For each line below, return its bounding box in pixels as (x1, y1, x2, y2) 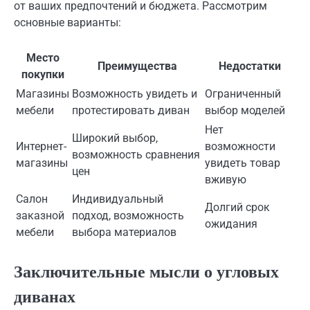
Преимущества (97, 60, 177, 73)
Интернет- (16, 140, 66, 154)
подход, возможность (72, 209, 184, 223)
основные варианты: (14, 16, 121, 30)
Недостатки (218, 60, 281, 73)
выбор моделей (205, 104, 285, 118)
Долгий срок (205, 201, 270, 215)
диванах (14, 286, 75, 309)
